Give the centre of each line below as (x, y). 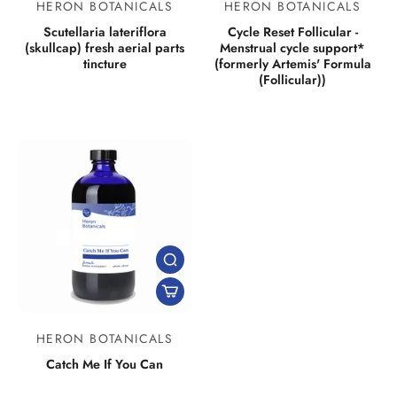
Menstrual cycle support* (292, 48)
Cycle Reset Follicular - (292, 32)
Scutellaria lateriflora (105, 32)
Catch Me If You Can (105, 364)
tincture (105, 64)
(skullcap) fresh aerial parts (105, 48)
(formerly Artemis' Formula (292, 64)
